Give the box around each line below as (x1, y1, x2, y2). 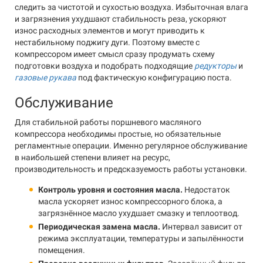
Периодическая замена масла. (38, 222, 160, 231)
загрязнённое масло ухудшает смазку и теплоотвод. (38, 208, 240, 218)
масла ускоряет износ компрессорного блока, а (38, 197, 222, 206)
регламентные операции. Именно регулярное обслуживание (15, 141, 247, 150)
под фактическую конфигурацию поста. (76, 73, 232, 82)
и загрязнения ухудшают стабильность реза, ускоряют (15, 14, 227, 23)
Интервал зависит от (160, 222, 242, 231)
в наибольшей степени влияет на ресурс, (15, 153, 170, 162)
